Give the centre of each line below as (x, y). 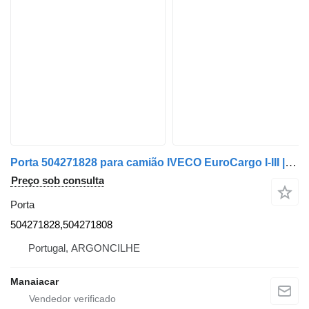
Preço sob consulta (58, 180)
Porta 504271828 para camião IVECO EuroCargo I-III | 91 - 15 (291, 162)
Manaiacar (34, 281)
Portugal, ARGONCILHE (84, 248)
